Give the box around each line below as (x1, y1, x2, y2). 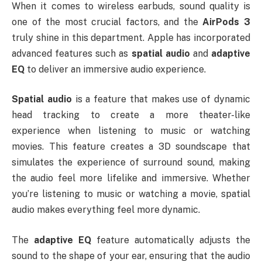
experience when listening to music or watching (12, 125, 250, 137)
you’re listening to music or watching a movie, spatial (12, 188, 250, 200)
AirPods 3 (202, 16, 251, 27)
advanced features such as (12, 47, 132, 59)
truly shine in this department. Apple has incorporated (12, 32, 250, 43)
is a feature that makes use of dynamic (71, 94, 251, 105)
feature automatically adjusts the (91, 234, 250, 246)
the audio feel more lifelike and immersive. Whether (12, 173, 250, 184)
